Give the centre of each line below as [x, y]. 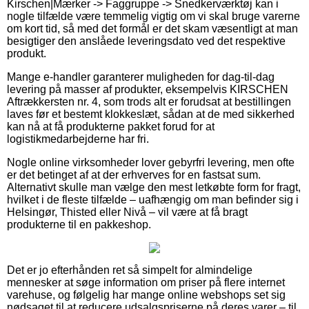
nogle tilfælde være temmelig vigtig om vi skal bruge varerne [153, 16]
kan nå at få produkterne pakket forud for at [111, 126]
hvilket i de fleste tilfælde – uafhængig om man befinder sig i [153, 199]
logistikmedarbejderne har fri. [78, 139]
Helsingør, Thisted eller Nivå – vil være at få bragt [127, 212]
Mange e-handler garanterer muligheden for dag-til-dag [141, 77]
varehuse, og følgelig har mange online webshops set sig [146, 295]
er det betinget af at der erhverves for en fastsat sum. [134, 175]
